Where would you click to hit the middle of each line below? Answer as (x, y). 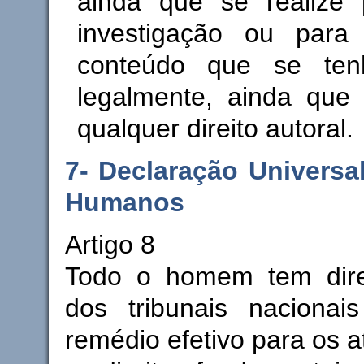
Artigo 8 (110, 244)
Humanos (124, 202)
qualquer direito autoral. (215, 128)
